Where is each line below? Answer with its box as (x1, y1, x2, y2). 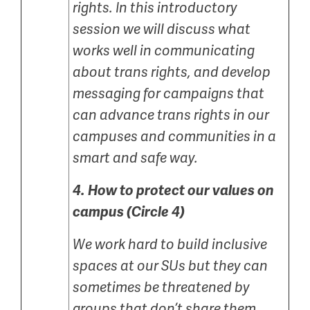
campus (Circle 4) (73, 203, 185, 221)
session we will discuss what (73, 21, 250, 38)
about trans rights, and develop (73, 64, 271, 81)
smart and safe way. (73, 149, 198, 167)
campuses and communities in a (73, 128, 276, 145)
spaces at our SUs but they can (73, 257, 268, 275)
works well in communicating (73, 42, 255, 60)
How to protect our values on (88, 182, 274, 199)
